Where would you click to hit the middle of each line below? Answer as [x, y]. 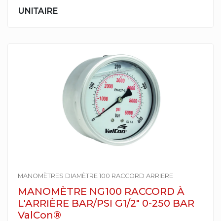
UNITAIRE [38, 11]
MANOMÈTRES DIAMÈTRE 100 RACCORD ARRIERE [95, 176]
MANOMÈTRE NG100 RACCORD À [101, 191]
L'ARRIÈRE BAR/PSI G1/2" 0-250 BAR [106, 203]
